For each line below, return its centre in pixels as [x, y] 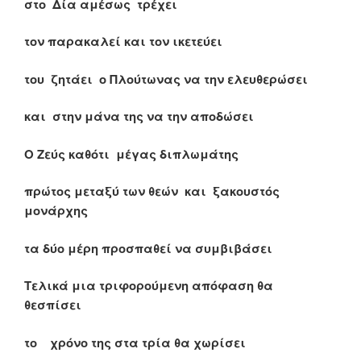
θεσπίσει [53, 305]
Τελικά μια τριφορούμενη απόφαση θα [152, 286]
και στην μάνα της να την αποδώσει [139, 116]
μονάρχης [56, 211]
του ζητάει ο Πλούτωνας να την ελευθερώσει [166, 79]
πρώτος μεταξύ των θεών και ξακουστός [154, 191]
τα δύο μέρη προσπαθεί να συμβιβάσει [148, 248]
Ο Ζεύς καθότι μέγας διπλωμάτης [131, 154]
